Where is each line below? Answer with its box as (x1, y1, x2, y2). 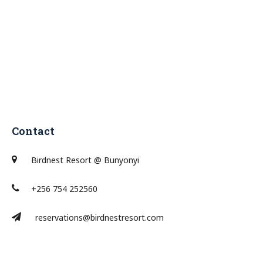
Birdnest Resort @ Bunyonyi (29, 154, 139, 166)
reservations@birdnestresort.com (35, 212, 164, 223)
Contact (12, 124, 55, 138)
